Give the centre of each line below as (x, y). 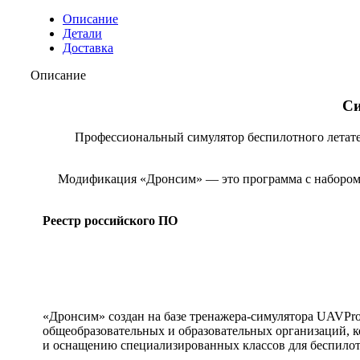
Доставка (88, 47)
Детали (82, 33)
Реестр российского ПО (110, 221)
